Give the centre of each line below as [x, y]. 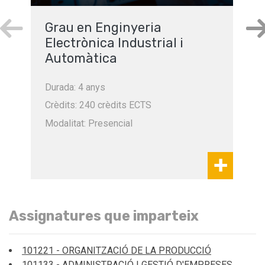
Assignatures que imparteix [104, 216]
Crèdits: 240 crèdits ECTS [98, 105]
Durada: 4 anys [75, 87]
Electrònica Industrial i [114, 43]
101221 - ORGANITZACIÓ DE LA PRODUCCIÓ [117, 250]
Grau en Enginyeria [104, 28]
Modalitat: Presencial [89, 123]
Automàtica [81, 58]
